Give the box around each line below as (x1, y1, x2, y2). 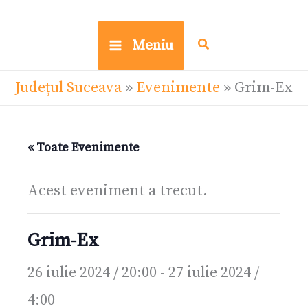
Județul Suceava (15, 78, 122, 97)
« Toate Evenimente (27, 139, 140, 155)
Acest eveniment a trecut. (27, 181, 208, 200)
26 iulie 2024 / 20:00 (27, 263, 157, 282)
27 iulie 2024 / (168, 263, 259, 282)
